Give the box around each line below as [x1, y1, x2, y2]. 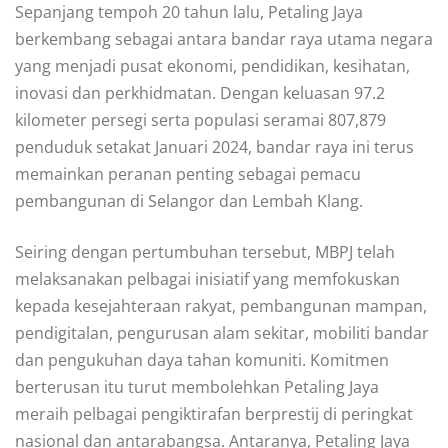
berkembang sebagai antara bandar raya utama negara [15, 27, 433, 50]
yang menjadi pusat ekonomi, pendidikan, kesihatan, [15, 54, 410, 77]
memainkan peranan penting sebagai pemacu [15, 162, 361, 185]
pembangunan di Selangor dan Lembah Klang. [15, 189, 363, 212]
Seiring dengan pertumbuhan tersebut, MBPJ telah [15, 240, 395, 263]
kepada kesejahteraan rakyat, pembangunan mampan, [15, 294, 427, 317]
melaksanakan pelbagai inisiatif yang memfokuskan [15, 267, 400, 290]
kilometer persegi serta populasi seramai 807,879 [15, 108, 386, 131]
